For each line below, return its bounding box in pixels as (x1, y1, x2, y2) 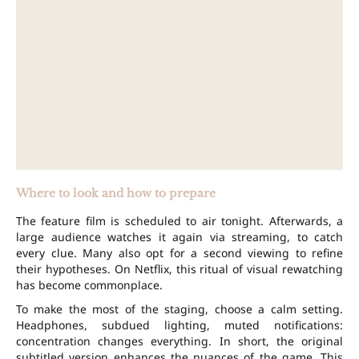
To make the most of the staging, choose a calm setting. (16, 301, 343, 317)
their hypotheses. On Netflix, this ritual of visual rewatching (16, 261, 343, 277)
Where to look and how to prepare (16, 186, 216, 201)
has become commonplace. (16, 277, 163, 293)
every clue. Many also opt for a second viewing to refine (16, 245, 343, 261)
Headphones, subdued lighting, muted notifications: (16, 317, 343, 333)
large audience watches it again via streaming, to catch (16, 229, 343, 245)
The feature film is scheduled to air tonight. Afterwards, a (16, 213, 343, 229)
